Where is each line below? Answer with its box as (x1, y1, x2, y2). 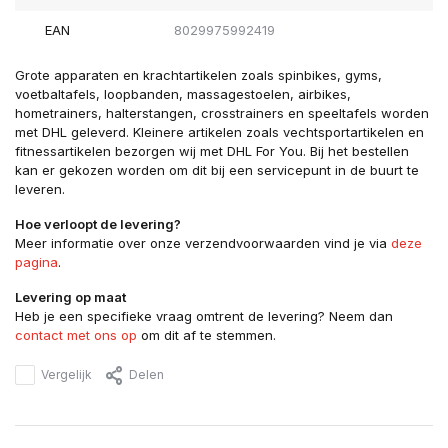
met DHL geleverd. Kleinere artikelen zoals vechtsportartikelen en (15, 124, 424, 141)
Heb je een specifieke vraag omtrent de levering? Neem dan (15, 308, 393, 325)
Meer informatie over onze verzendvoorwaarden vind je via (15, 235, 391, 252)
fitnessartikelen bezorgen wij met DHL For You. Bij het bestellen (15, 143, 409, 160)
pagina (15, 254, 58, 271)
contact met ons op (15, 327, 137, 344)
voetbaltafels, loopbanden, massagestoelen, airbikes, (15, 86, 351, 103)
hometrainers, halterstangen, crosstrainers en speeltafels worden (15, 105, 429, 122)
